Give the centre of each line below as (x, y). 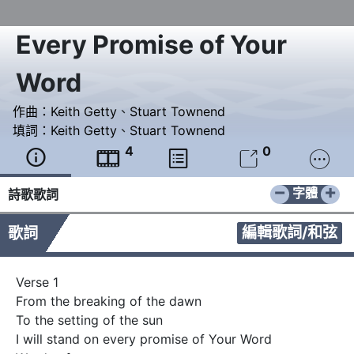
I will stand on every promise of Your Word (146, 339)
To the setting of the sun (91, 320)
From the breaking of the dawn (111, 301)
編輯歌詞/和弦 (290, 233)
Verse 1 (39, 282)
